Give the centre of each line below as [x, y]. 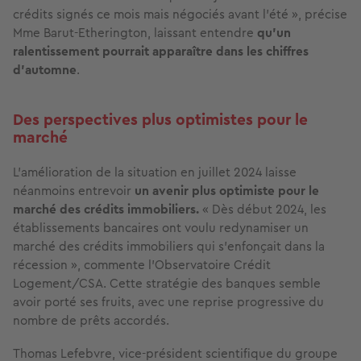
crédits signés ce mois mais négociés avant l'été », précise [180, 15]
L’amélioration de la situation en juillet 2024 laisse [155, 172]
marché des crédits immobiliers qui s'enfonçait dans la [169, 247]
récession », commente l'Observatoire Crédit [142, 265]
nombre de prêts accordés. [91, 321]
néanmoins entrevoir [74, 191]
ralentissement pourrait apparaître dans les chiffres [161, 52]
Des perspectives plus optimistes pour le [160, 120]
